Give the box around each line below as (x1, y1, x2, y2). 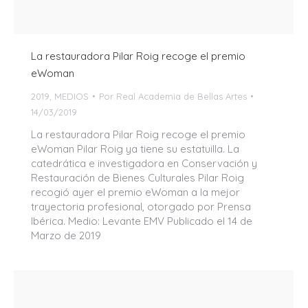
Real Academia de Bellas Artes (116, 90, 247, 102)
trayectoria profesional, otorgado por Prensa (31, 199, 251, 213)
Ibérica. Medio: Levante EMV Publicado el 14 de (31, 214, 252, 228)
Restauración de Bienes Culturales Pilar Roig (31, 170, 244, 184)
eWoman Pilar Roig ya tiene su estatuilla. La (31, 142, 239, 155)
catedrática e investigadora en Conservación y (31, 156, 257, 170)
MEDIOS (54, 90, 89, 102)
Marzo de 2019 (31, 228, 101, 242)
